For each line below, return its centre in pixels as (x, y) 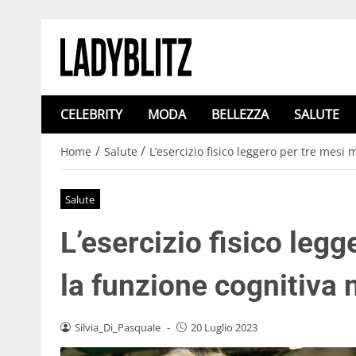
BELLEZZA (240, 114)
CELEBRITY (91, 114)
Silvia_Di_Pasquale (117, 327)
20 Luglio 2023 (224, 327)
